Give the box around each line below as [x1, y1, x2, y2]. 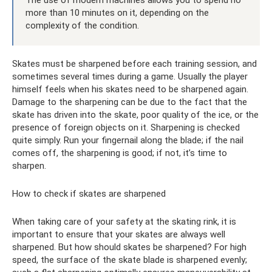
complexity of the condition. [25, 20, 139, 32]
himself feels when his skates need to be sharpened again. [12, 84, 248, 95]
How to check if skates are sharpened [12, 188, 166, 200]
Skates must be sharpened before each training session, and [12, 58, 257, 70]
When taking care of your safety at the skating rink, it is [12, 216, 236, 228]
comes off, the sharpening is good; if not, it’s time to [12, 148, 227, 159]
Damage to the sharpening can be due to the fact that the [12, 97, 247, 108]
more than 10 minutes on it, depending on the [25, 7, 209, 19]
